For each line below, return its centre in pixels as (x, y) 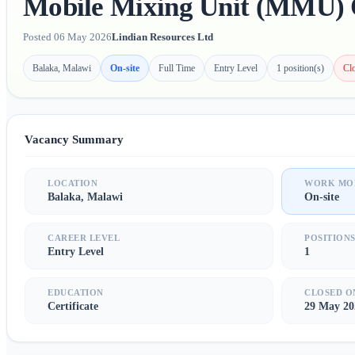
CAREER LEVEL (84, 238)
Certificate (73, 307)
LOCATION (73, 183)
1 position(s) (300, 68)
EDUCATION (76, 293)
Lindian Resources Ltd (162, 37)
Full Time (177, 68)
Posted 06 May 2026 (67, 37)
